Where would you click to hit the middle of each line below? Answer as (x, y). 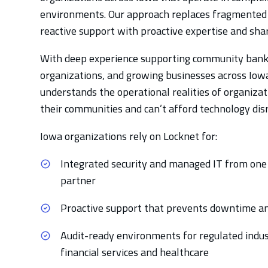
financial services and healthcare (135, 252)
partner (78, 180)
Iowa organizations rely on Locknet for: (129, 136)
